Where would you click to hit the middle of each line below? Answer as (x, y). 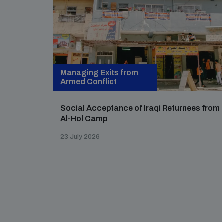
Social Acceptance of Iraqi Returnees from (140, 108)
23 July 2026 (80, 137)
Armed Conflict (89, 82)
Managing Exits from (99, 73)
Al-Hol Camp (84, 119)
